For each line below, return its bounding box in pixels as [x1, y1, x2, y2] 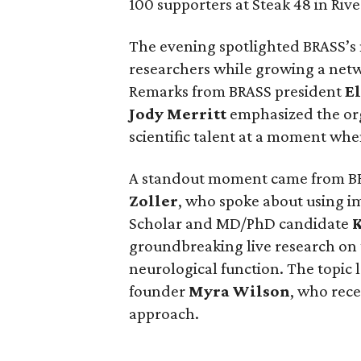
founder [129, 281, 189, 301]
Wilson [233, 281, 291, 301]
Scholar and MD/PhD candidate [129, 214, 353, 233]
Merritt [167, 104, 227, 123]
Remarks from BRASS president [129, 81, 346, 101]
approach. [129, 304, 200, 323]
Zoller [129, 191, 179, 210]
